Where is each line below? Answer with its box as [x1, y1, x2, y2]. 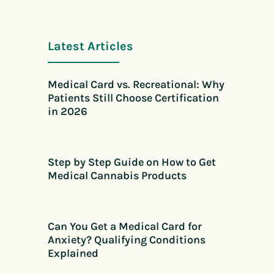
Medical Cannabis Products [48, 169, 187, 183]
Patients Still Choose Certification [48, 91, 219, 105]
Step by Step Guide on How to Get [48, 155, 216, 169]
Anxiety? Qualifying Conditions [48, 233, 206, 247]
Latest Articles [48, 39, 133, 54]
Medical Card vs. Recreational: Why [48, 78, 224, 92]
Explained [48, 246, 98, 261]
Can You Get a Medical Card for [48, 220, 202, 234]
